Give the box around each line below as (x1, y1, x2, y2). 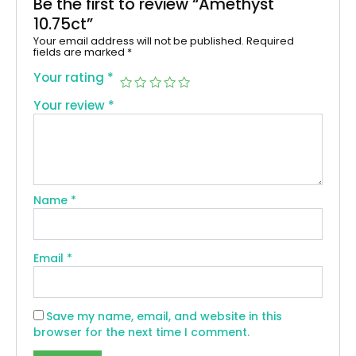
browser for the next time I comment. (33, 323, 250, 340)
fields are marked (33, 45, 128, 60)
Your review (33, 97, 109, 114)
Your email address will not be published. (33, 34, 245, 48)
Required (246, 34, 295, 48)
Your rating (33, 69, 108, 87)
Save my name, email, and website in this (46, 308, 283, 324)
